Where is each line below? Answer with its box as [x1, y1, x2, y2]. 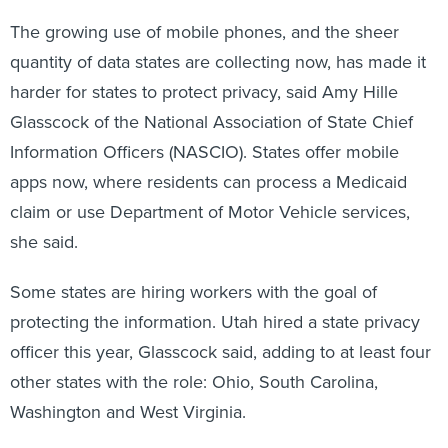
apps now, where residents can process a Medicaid [10, 147, 407, 174]
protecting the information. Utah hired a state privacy [10, 287, 420, 314]
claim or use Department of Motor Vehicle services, [10, 177, 410, 204]
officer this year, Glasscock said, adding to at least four [10, 317, 431, 344]
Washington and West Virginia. [10, 377, 246, 404]
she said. [10, 207, 78, 234]
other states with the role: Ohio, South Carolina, [10, 347, 378, 374]
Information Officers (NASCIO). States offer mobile [10, 117, 399, 144]
